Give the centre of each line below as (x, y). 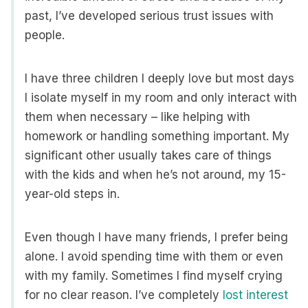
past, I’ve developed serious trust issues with (149, 16)
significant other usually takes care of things (148, 155)
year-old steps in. (72, 194)
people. (45, 35)
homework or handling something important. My (157, 136)
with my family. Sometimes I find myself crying (154, 276)
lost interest (255, 295)
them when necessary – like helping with (137, 117)
